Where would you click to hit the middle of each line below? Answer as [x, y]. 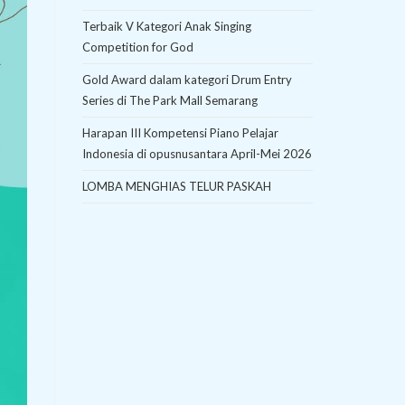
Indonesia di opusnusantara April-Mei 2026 [197, 154]
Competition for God [138, 47]
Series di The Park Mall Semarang [170, 101]
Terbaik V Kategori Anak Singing [167, 27]
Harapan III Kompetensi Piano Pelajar [180, 133]
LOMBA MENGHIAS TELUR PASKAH [177, 187]
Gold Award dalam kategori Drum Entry [187, 80]
